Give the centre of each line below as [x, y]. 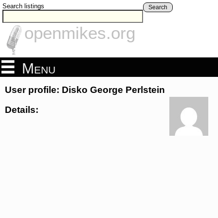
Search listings [23, 6]
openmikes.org [80, 33]
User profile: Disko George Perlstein [85, 90]
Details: [22, 109]
